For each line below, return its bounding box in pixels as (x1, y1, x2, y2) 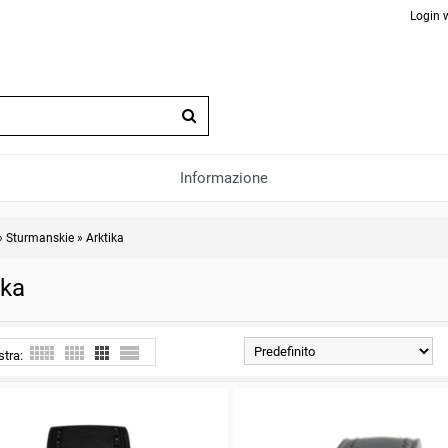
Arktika (86, 231, 125, 245)
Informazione (180, 169, 268, 187)
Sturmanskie (6, 231, 75, 245)
